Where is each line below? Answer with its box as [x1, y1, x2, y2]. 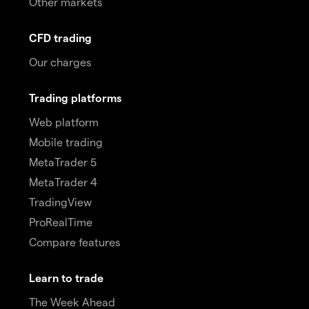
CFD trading [29, 31, 92, 45]
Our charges [29, 55, 91, 69]
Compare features [29, 235, 120, 249]
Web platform [29, 115, 99, 129]
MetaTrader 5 [29, 155, 97, 169]
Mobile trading [29, 135, 103, 149]
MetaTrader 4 [29, 175, 97, 189]
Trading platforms [29, 91, 121, 105]
